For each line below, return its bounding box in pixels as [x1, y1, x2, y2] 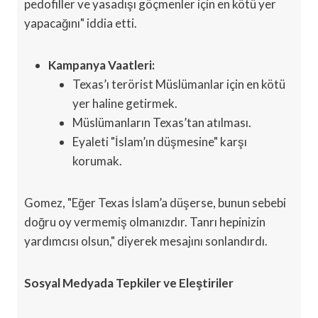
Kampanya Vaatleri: [48, 57, 155, 72]
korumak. [72, 153, 122, 168]
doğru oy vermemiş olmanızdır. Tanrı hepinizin [24, 214, 265, 229]
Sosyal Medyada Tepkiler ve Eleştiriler [24, 275, 234, 290]
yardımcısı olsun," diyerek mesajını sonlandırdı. [24, 233, 268, 248]
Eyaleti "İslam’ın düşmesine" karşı [72, 133, 247, 149]
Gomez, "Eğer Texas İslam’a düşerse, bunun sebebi [24, 194, 286, 210]
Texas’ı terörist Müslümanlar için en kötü [72, 76, 285, 92]
